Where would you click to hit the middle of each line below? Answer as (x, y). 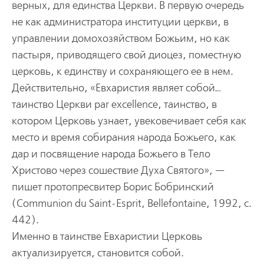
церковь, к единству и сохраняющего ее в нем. (122, 71)
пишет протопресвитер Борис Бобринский (113, 187)
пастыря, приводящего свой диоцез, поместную (126, 55)
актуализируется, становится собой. (98, 253)
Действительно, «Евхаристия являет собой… (116, 88)
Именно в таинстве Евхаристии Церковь (107, 236)
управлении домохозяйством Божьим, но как (121, 38)
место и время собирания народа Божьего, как (123, 137)
